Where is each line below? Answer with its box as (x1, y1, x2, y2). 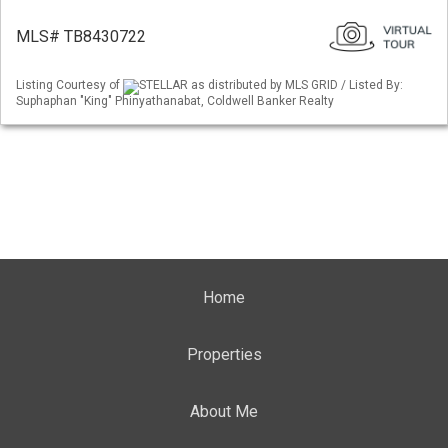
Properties (186, 345, 262, 364)
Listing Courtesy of (16, 78, 123, 93)
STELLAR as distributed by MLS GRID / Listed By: (139, 78, 403, 93)
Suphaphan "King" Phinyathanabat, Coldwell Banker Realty (16, 93, 334, 108)
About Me (190, 402, 258, 421)
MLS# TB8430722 (16, 27, 146, 47)
